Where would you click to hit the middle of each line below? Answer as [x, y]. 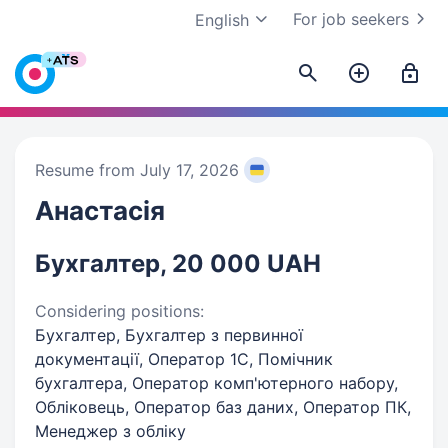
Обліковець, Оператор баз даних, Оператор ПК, [223, 407]
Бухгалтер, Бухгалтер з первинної [169, 335]
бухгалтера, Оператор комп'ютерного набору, [216, 383]
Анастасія [100, 210]
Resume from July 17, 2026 [137, 170]
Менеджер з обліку [110, 431]
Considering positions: [119, 311]
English [222, 20]
